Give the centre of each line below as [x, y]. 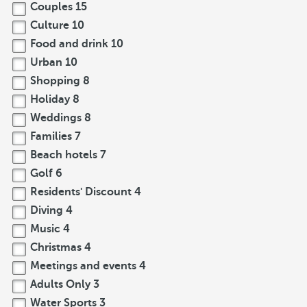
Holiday [50, 99]
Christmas [56, 247]
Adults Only [60, 284]
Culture [50, 25]
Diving [47, 210]
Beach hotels [64, 155]
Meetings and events [83, 266]
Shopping [55, 81]
